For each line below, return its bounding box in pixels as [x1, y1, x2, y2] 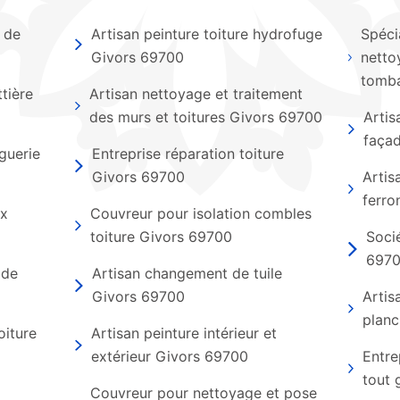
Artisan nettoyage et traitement [89, 85, 304, 103]
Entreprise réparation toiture [92, 145, 285, 162]
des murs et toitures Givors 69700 [89, 108, 323, 126]
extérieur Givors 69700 [90, 347, 248, 365]
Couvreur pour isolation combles [90, 204, 312, 222]
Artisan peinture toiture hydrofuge [91, 25, 323, 43]
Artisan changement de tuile [92, 264, 283, 282]
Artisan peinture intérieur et [90, 324, 277, 342]
